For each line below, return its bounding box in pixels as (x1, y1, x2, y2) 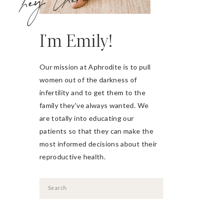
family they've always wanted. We (39, 101, 149, 110)
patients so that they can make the (39, 127, 153, 135)
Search (47, 183, 69, 191)
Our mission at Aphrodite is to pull (39, 63, 151, 71)
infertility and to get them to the (39, 88, 146, 97)
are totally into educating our (39, 114, 134, 122)
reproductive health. (39, 152, 106, 161)
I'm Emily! (39, 27, 112, 52)
